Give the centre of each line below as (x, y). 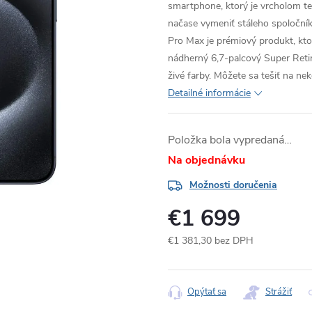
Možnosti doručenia (233, 185)
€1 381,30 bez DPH (211, 241)
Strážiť (279, 292)
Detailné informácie (209, 93)
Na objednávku (206, 160)
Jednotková (192, 255)
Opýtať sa (207, 292)
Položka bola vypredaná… (230, 140)
